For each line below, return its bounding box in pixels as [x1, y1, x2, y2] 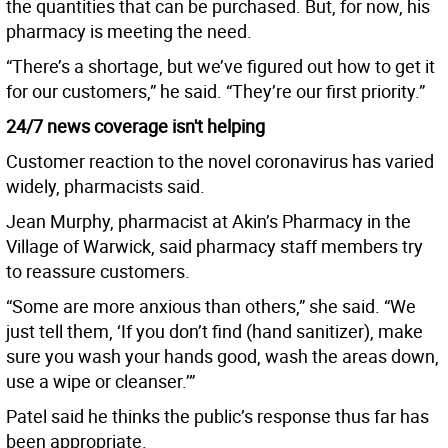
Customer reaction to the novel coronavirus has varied [6, 149, 434, 174]
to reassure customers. [6, 259, 190, 284]
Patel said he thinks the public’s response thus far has [6, 404, 429, 429]
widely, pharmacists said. [6, 174, 205, 199]
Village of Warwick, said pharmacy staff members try [6, 234, 423, 259]
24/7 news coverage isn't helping [6, 114, 265, 139]
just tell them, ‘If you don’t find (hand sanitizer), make [6, 319, 423, 344]
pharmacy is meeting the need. [6, 19, 252, 44]
